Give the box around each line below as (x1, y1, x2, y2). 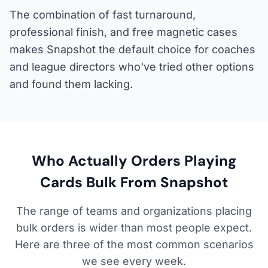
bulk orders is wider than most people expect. (16, 221, 252, 234)
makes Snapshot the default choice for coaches (10, 42, 255, 56)
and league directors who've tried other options (10, 60, 254, 73)
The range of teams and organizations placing (16, 204, 252, 217)
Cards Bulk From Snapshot (40, 172, 228, 191)
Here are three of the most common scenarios (14, 237, 254, 251)
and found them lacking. (10, 77, 133, 90)
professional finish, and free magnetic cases (10, 25, 237, 38)
